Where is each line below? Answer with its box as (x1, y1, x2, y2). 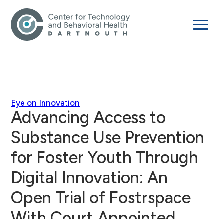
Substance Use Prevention (11, 128, 204, 148)
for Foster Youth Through (11, 148, 198, 168)
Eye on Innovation (11, 98, 80, 108)
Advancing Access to (11, 108, 166, 128)
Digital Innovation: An (11, 168, 168, 188)
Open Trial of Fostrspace (11, 188, 191, 208)
